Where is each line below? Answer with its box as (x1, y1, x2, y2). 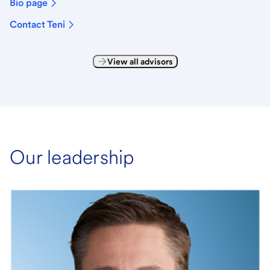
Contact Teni (10, 18, 65, 30)
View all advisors (107, 56, 173, 66)
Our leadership (10, 145, 134, 169)
